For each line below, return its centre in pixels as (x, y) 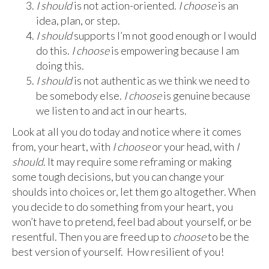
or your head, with (193, 147)
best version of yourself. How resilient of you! (118, 252)
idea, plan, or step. (78, 21)
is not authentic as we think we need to (162, 81)
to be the (228, 237)
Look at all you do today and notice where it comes (127, 132)
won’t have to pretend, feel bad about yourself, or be (132, 222)
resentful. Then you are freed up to (92, 237)
